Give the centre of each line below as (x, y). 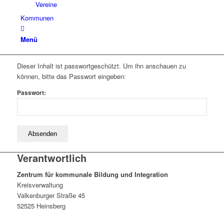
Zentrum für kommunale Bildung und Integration (92, 174)
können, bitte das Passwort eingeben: (71, 76)
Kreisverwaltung (40, 185)
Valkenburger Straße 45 (51, 195)
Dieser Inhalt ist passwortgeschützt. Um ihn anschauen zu (101, 66)
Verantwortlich (51, 158)
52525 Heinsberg (41, 206)
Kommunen (37, 18)
